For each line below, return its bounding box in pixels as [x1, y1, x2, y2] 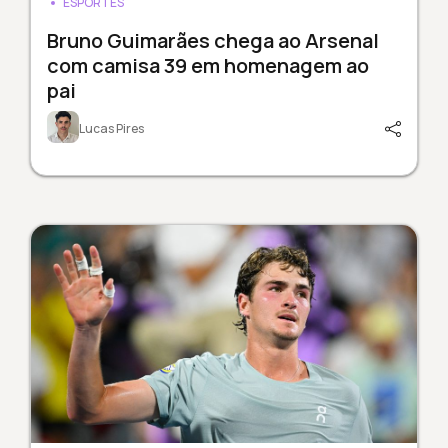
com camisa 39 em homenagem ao [46, 52, 369, 80]
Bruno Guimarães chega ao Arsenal [46, 27, 379, 55]
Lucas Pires [78, 120, 144, 138]
